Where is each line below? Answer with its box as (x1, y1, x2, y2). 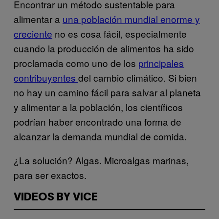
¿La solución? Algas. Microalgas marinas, (14, 153, 189, 167)
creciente (14, 26, 52, 40)
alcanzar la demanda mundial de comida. (14, 129, 187, 143)
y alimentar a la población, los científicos (14, 100, 183, 113)
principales (138, 56, 184, 69)
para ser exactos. (14, 168, 87, 181)
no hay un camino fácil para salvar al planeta (14, 85, 201, 99)
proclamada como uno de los (14, 56, 138, 69)
